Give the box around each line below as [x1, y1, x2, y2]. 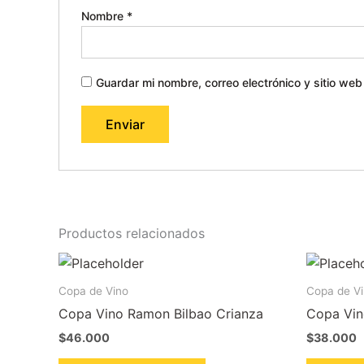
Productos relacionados [58, 224, 205, 241]
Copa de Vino [58, 284, 128, 297]
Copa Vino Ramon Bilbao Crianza [58, 305, 263, 323]
